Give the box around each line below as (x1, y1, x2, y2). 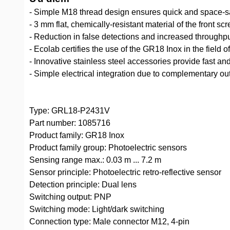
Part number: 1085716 (29, 119, 110, 127)
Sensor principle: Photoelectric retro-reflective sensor (29, 168, 221, 177)
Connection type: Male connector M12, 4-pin (29, 217, 189, 226)
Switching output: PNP (29, 193, 111, 201)
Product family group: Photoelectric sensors (29, 143, 187, 152)
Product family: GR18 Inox (29, 131, 124, 140)
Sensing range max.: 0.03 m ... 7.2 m (29, 156, 161, 164)
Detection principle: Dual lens (29, 180, 137, 189)
